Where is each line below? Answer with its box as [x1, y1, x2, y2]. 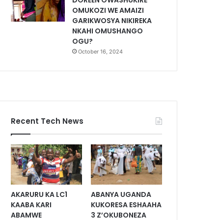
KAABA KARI [11, 199, 52, 210]
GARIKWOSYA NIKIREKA [72, 16, 152, 26]
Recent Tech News [11, 116, 84, 126]
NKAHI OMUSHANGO [72, 26, 143, 36]
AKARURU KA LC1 [11, 189, 68, 199]
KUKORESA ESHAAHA [91, 199, 162, 210]
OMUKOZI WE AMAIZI [72, 5, 144, 15]
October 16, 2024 [78, 48, 123, 55]
